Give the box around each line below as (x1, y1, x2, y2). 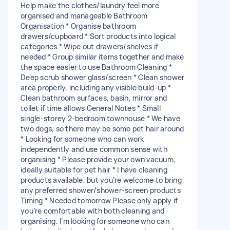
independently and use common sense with (21, 144, 167, 154)
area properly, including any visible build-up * (21, 82, 171, 92)
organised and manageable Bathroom (21, 10, 148, 21)
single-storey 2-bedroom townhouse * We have (21, 113, 180, 123)
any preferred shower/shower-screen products (21, 185, 181, 195)
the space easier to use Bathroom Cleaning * (21, 62, 172, 72)
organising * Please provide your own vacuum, (21, 154, 176, 164)
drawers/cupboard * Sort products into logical (21, 31, 176, 41)
